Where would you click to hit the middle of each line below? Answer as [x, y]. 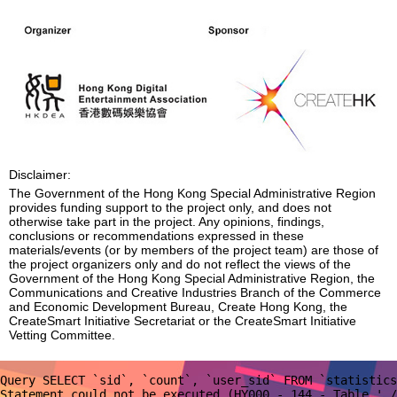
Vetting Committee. [62, 335]
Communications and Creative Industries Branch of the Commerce [195, 293]
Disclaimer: [40, 175]
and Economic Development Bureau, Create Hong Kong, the [178, 307]
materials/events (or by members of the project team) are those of [194, 250]
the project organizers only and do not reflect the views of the [180, 265]
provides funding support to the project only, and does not [170, 208]
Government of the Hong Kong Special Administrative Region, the [192, 279]
